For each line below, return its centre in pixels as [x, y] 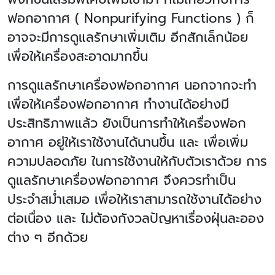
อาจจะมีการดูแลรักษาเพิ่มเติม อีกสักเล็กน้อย [128, 37]
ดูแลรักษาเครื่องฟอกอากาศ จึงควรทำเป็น [122, 180]
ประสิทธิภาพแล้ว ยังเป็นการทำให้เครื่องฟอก [127, 123]
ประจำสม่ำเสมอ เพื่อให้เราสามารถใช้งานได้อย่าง [134, 199]
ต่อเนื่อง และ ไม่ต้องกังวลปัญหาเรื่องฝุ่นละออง [136, 219]
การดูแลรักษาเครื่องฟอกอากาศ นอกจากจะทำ [132, 85]
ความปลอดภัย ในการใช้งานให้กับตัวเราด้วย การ [137, 161]
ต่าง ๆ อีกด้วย [48, 238]
